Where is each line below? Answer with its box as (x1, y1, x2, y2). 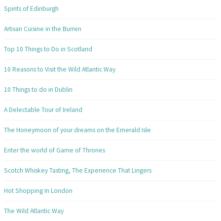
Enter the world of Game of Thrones (4, 146, 105, 154)
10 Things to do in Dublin (4, 85, 73, 94)
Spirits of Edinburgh (4, 4, 59, 13)
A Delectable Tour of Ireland (4, 105, 82, 114)
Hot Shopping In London (4, 186, 73, 195)
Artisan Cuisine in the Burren (4, 24, 81, 33)
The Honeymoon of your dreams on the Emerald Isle (4, 125, 151, 134)
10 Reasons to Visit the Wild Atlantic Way (4, 65, 115, 74)
